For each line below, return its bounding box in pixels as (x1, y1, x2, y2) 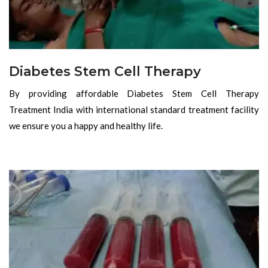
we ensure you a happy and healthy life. (9, 120, 163, 131)
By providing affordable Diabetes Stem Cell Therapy (9, 87, 259, 99)
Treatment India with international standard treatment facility (9, 103, 259, 115)
